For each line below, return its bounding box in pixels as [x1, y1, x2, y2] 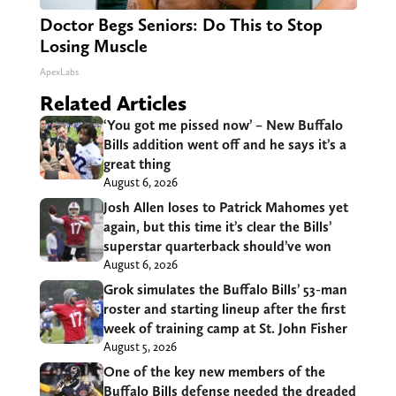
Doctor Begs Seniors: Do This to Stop [39, 14, 323, 36]
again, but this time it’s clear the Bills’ [103, 218, 331, 236]
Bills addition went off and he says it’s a [103, 136, 346, 154]
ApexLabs [39, 66, 79, 79]
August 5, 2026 [103, 339, 177, 354]
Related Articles [39, 90, 187, 117]
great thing [103, 156, 171, 173]
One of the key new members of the [103, 363, 325, 381]
